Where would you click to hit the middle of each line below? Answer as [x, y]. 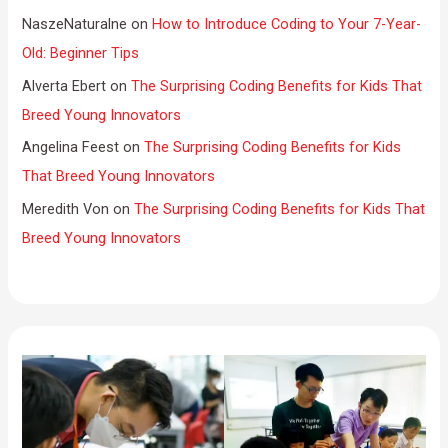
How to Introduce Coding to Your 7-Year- [287, 24]
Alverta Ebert [64, 85]
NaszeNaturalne [75, 24]
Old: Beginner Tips [81, 53]
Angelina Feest [71, 147]
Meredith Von [66, 209]
